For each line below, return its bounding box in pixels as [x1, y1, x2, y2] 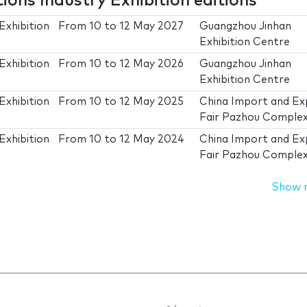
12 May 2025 [119, 96, 184, 107]
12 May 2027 [119, 21, 184, 32]
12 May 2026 [119, 58, 184, 69]
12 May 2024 [119, 134, 185, 145]
